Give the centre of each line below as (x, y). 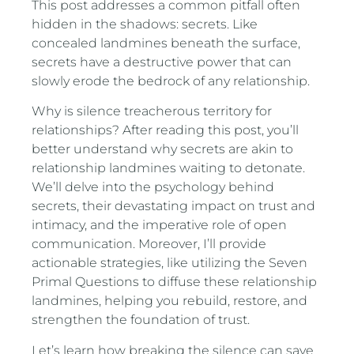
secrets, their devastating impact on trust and (174, 206)
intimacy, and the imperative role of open (160, 225)
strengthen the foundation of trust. (141, 320)
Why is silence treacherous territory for (152, 111)
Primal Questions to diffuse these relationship (175, 282)
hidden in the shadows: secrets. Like (145, 24)
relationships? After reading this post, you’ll (166, 130)
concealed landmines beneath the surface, (166, 43)
